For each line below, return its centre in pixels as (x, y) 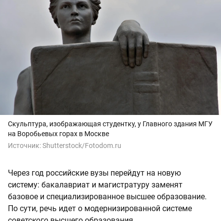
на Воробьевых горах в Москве (58, 134)
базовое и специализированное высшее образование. (107, 197)
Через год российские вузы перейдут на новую (94, 173)
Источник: (25, 146)
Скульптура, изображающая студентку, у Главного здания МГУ (110, 124)
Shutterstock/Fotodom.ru (82, 146)
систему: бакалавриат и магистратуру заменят (95, 185)
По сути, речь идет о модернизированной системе (100, 209)
